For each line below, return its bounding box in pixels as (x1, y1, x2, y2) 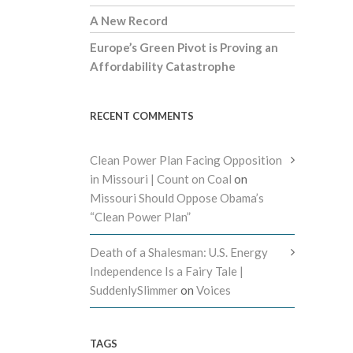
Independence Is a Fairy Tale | (90, 264, 243, 279)
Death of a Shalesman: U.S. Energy (90, 245, 268, 260)
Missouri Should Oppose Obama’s (90, 191, 264, 206)
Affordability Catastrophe (90, 59, 236, 74)
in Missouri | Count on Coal (90, 172, 232, 187)
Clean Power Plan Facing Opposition (90, 153, 282, 168)
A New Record (90, 13, 168, 28)
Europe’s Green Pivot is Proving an (90, 40, 278, 55)
